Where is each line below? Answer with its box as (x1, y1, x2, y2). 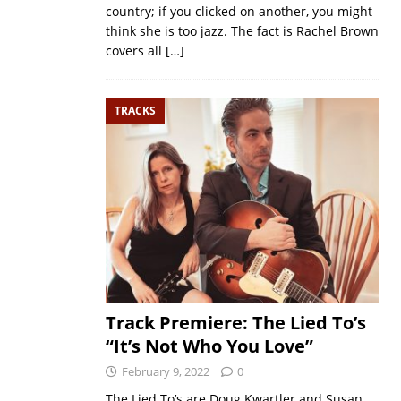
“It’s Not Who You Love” (105, 334, 313, 359)
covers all (105, 41, 166, 59)
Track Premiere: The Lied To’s (105, 311, 366, 336)
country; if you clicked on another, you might (105, 2, 372, 20)
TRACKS (114, 102, 156, 118)
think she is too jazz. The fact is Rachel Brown (105, 21, 379, 39)
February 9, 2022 (121, 363, 209, 380)
